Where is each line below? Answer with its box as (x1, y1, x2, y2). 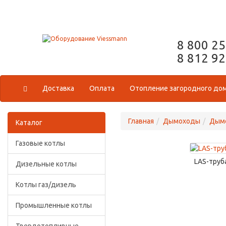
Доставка (42, 84, 74, 92)
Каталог (16, 119, 42, 127)
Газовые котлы (16, 139, 65, 147)
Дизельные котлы (16, 160, 77, 168)
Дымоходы (163, 117, 200, 125)
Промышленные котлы (16, 201, 92, 209)
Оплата (89, 84, 115, 92)
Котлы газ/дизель (16, 181, 76, 189)
